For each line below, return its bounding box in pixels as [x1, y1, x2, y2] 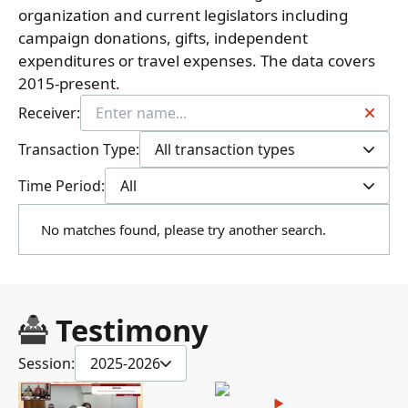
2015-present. [18, 73, 120, 95]
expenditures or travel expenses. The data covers [18, 50, 375, 72]
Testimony [55, 310, 209, 352]
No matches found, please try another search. [41, 220, 326, 240]
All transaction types [155, 139, 295, 160]
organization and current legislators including [18, 5, 348, 26]
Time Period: [18, 176, 105, 197]
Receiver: [18, 103, 80, 124]
